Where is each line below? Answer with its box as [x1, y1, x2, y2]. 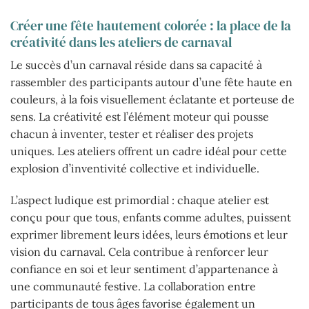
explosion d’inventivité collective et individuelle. [10, 161, 259, 176]
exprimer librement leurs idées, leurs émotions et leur [10, 228, 288, 242]
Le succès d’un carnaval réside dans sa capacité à [10, 58, 262, 72]
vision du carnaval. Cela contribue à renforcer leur [10, 245, 268, 259]
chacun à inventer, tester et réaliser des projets [10, 127, 253, 141]
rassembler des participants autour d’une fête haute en [10, 75, 292, 90]
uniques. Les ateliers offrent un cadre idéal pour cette [10, 144, 287, 159]
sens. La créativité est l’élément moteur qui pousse [10, 110, 269, 124]
